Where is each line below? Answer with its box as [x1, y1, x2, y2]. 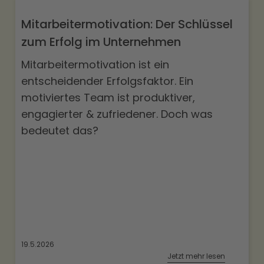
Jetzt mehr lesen [167, 251, 225, 262]
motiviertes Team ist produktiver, [21, 90, 195, 105]
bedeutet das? [21, 123, 98, 138]
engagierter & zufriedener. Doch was [21, 107, 213, 122]
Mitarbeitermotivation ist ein [21, 57, 169, 72]
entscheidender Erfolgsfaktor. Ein [21, 74, 193, 89]
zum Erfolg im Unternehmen [21, 34, 181, 51]
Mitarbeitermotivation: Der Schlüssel [21, 16, 233, 33]
